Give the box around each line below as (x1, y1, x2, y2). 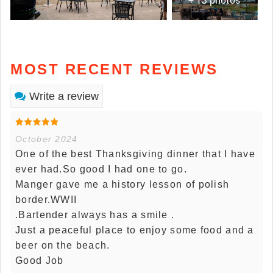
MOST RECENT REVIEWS (10, 61, 218, 78)
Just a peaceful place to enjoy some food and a (15, 225, 254, 236)
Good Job (15, 255, 64, 266)
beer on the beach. (15, 240, 110, 251)
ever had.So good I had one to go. (15, 164, 187, 175)
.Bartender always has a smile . (15, 210, 175, 221)
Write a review (29, 90, 99, 103)
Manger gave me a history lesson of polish (15, 179, 230, 190)
